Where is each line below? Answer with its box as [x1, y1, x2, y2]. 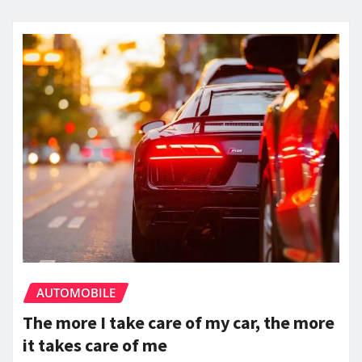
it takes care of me [23, 333, 167, 356]
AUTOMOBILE [36, 284, 116, 301]
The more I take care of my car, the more [23, 310, 335, 334]
